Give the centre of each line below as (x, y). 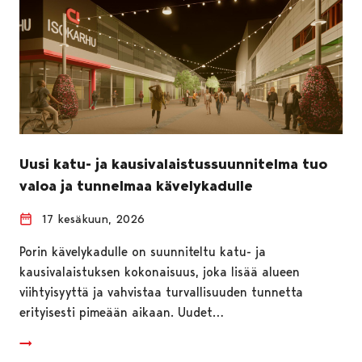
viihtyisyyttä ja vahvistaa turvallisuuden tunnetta (161, 292)
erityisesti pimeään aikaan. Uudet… (122, 312)
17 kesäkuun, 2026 (93, 219)
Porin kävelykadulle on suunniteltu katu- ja (143, 251)
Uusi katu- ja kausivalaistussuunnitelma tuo (173, 164)
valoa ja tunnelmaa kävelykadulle (136, 185)
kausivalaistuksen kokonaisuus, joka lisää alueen (160, 271)
